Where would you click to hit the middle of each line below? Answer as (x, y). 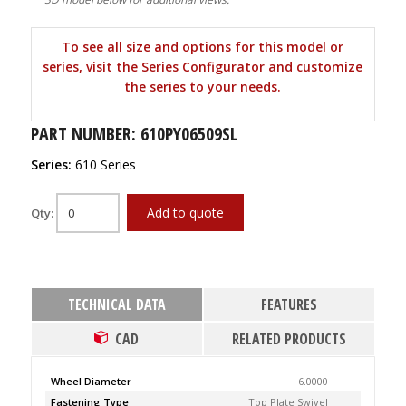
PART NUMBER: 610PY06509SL (134, 134)
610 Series (105, 164)
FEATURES (290, 304)
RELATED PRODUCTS (290, 339)
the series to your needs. (203, 87)
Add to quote (185, 213)
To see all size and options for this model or (203, 47)
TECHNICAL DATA (116, 304)
